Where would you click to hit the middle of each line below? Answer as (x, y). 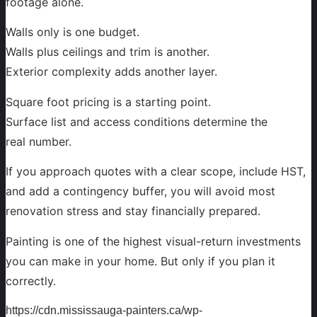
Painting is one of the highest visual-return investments (153, 241)
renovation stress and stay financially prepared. (133, 211)
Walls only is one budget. (73, 32)
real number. (39, 141)
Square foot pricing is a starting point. (108, 102)
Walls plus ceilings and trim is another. (108, 52)
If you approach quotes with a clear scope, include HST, (156, 172)
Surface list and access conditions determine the (137, 121)
